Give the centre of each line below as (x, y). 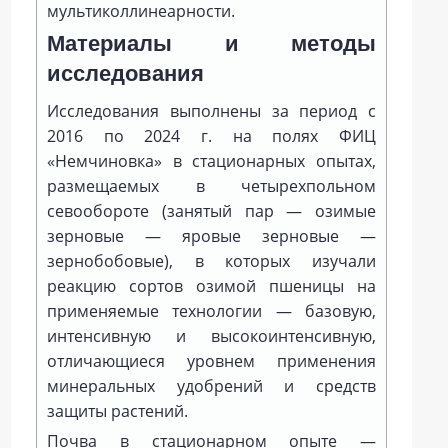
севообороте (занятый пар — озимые (211, 211)
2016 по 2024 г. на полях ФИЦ (211, 136)
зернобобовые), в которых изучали (211, 261)
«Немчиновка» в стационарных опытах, (211, 161)
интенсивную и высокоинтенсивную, (211, 336)
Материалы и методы (211, 43)
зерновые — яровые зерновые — (211, 236)
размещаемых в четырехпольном (211, 186)
